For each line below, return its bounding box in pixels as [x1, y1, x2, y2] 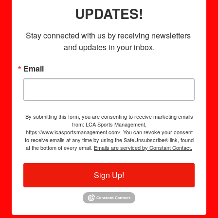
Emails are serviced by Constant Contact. [94, 144, 192, 151]
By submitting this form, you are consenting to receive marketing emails [25, 112, 193, 120]
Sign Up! [94, 169, 124, 181]
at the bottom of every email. [26, 144, 94, 151]
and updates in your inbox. [63, 41, 155, 53]
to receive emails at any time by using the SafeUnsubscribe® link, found [24, 136, 194, 144]
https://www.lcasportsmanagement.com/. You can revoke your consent [25, 128, 193, 136]
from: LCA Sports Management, [72, 120, 146, 128]
